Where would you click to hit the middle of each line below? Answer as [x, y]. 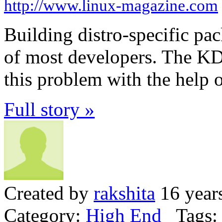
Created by [49, 193]
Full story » [49, 110]
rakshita [124, 193]
